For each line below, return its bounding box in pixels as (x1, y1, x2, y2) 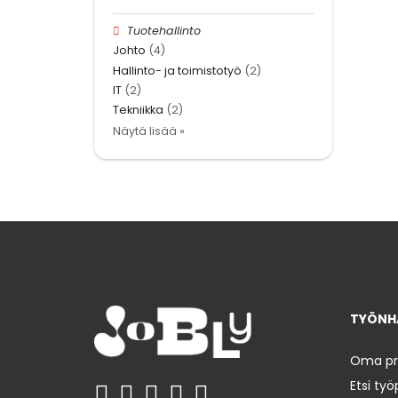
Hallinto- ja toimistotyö (113, 62, 242, 78)
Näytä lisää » (113, 123, 185, 139)
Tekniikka (113, 102, 163, 118)
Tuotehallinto (127, 23, 202, 39)
